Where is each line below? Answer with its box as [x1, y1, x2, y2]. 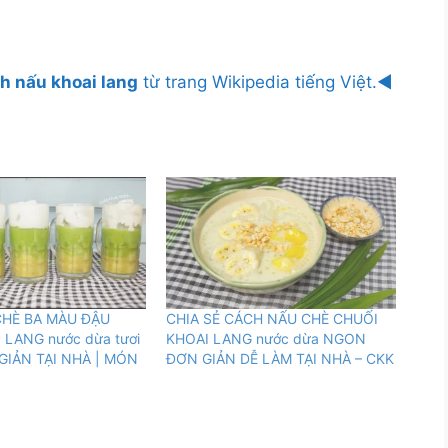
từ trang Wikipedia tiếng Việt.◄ [138, 72, 393, 93]
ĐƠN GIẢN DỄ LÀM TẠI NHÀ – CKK [165, 349, 394, 367]
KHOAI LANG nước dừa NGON [165, 329, 366, 347]
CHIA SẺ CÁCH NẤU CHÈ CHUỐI [165, 309, 378, 327]
